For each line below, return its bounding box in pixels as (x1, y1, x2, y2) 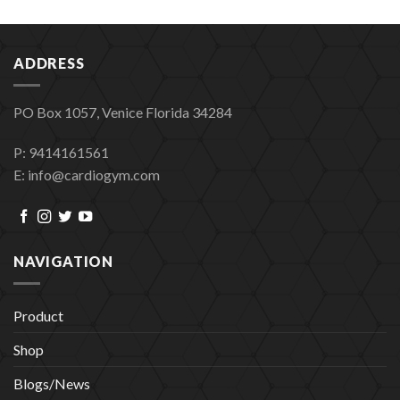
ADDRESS (13, 54, 85, 72)
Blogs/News (13, 374, 90, 392)
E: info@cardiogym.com (13, 166, 160, 184)
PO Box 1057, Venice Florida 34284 (13, 103, 232, 121)
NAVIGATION (13, 253, 113, 271)
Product (13, 306, 63, 324)
